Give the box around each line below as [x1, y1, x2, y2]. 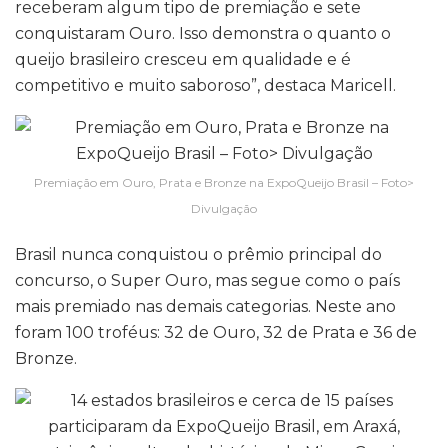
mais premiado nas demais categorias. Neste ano [15, 297, 396, 317]
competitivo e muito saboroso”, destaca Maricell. [15, 76, 396, 96]
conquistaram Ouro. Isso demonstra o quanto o [15, 24, 391, 44]
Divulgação [191, 201, 257, 217]
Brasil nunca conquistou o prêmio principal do [15, 245, 382, 265]
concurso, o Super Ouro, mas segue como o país [15, 271, 400, 291]
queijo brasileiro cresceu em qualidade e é [15, 50, 351, 70]
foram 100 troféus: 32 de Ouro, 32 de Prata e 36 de [15, 323, 417, 343]
